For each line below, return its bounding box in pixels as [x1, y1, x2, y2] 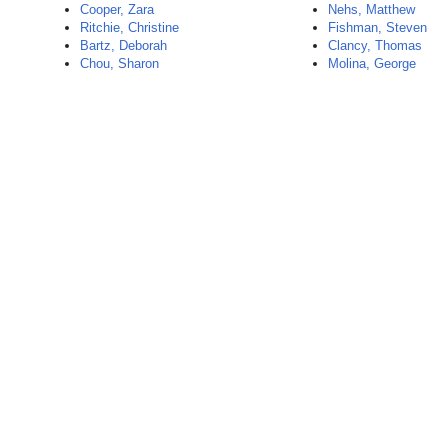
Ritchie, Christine [80, 20, 179, 35]
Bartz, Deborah [80, 38, 167, 53]
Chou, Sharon [80, 56, 159, 71]
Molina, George [328, 56, 417, 71]
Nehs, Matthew [328, 2, 416, 17]
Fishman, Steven [328, 20, 428, 35]
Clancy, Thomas [328, 38, 423, 53]
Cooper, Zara [80, 2, 154, 17]
